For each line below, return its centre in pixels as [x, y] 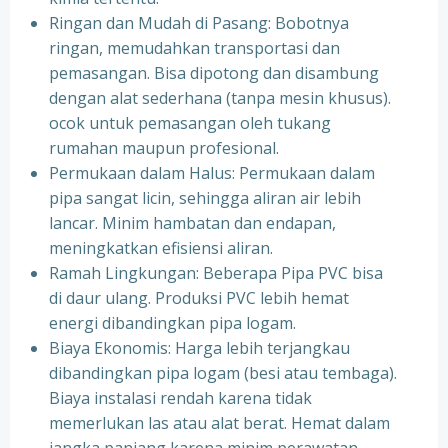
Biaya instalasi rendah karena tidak [180, 398]
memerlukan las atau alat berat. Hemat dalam [219, 423]
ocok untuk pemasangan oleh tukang [190, 123]
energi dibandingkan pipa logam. [172, 323]
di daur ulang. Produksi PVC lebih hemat [199, 298]
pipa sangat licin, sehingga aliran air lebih [205, 198]
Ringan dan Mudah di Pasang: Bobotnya [199, 23]
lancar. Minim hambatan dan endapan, [192, 223]
